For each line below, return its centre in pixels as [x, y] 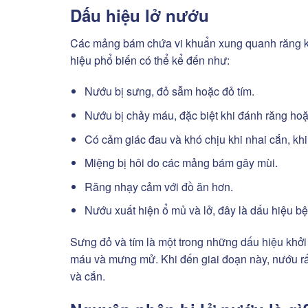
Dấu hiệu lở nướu [140, 15]
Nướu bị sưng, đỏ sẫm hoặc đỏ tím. [169, 91]
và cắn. [88, 276]
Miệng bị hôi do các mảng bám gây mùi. [181, 163]
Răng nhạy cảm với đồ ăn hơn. [158, 186]
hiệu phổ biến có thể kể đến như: [150, 60]
